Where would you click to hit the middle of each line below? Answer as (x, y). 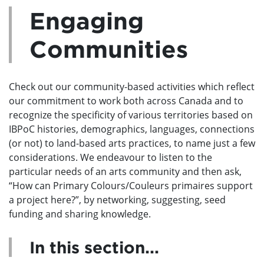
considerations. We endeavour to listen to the (110, 157)
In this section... (94, 247)
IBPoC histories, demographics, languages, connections (132, 129)
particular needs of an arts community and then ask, (125, 171)
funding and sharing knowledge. (80, 214)
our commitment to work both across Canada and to (126, 100)
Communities (109, 49)
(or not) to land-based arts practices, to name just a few (132, 143)
